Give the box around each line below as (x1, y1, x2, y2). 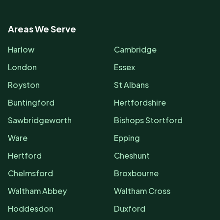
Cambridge (114, 44, 157, 55)
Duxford (114, 203, 145, 214)
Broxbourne (114, 168, 159, 178)
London (8, 62, 37, 72)
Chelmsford (8, 168, 53, 178)
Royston (8, 80, 40, 90)
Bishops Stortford (114, 115, 183, 125)
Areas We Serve (8, 23, 76, 34)
